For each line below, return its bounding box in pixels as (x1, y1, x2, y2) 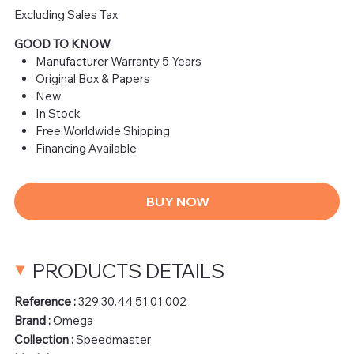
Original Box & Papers (35, 70, 150, 86)
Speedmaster (75, 331, 151, 347)
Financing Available (35, 140, 137, 156)
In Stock (35, 105, 81, 121)
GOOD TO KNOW (13, 36, 111, 51)
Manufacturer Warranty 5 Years (35, 53, 201, 69)
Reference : (13, 293, 78, 309)
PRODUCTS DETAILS (32, 258, 224, 283)
